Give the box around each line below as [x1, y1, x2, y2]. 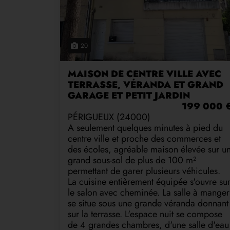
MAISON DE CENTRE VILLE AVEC [68, 67, 221, 81]
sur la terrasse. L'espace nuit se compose [68, 207, 222, 221]
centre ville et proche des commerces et [68, 132, 221, 146]
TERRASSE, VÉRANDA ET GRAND [68, 78, 223, 92]
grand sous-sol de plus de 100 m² [68, 154, 196, 167]
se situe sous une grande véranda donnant [68, 197, 228, 210]
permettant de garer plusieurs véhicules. [68, 164, 223, 178]
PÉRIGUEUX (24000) [68, 110, 150, 124]
